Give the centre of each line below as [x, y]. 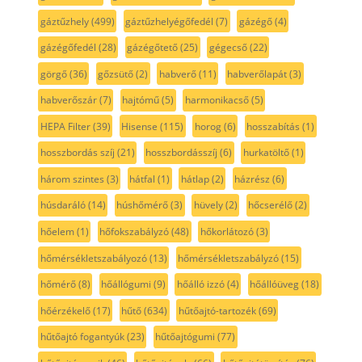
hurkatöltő [266, 153]
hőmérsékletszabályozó [93, 258]
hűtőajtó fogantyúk [82, 337]
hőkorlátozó [227, 232]
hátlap [195, 179]
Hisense [140, 126]
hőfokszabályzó [135, 232]
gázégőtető [153, 48]
